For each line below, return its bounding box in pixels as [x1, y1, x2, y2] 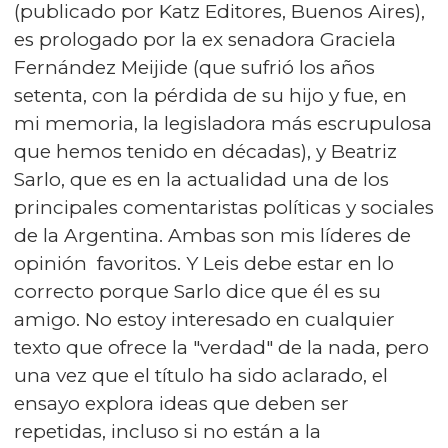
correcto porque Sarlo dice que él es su [14, 280, 381, 303]
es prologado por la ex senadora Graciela [14, 28, 396, 51]
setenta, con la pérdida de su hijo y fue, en [14, 84, 407, 107]
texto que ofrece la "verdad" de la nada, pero [14, 336, 429, 359]
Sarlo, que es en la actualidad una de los [14, 168, 389, 191]
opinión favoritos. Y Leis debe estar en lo [14, 252, 394, 275]
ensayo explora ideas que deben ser [14, 392, 349, 415]
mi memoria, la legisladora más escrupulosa [14, 112, 432, 135]
